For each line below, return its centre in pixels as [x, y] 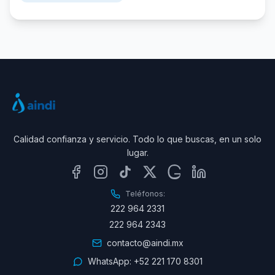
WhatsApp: [110, 261]
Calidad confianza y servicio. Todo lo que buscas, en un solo [137, 139]
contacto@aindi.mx [145, 243]
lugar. [137, 153]
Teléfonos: [145, 194]
